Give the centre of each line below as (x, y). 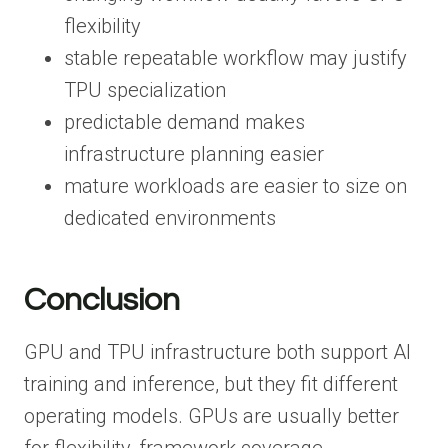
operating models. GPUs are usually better (211, 415)
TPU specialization (145, 89)
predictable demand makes (184, 121)
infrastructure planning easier (194, 153)
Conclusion (102, 300)
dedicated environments (170, 217)
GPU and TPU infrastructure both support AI (217, 351)
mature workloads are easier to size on (235, 185)
